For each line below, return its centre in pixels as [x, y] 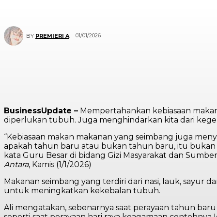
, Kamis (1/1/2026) [60, 164]
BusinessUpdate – [41, 111]
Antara [16, 164]
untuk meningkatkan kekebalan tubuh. [82, 191]
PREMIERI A [52, 36]
